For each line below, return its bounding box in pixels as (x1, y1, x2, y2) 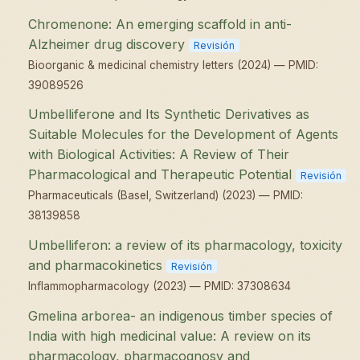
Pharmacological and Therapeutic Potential (28, 166, 292, 183)
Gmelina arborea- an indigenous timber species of (28, 307, 333, 324)
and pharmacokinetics (28, 257, 163, 274)
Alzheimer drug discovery (28, 35, 186, 52)
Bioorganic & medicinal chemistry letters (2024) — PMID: (28, 58, 319, 72)
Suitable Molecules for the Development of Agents (28, 126, 339, 143)
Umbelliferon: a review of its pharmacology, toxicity (28, 237, 343, 254)
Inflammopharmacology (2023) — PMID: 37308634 (28, 280, 292, 293)
